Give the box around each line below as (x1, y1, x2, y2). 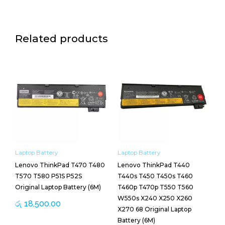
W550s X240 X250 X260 (118, 194, 192, 202)
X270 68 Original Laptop (118, 205, 191, 213)
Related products (15, 32, 108, 45)
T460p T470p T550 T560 (118, 183, 193, 191)
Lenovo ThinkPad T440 (118, 161, 190, 169)
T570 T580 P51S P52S (15, 172, 82, 180)
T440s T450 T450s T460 (118, 172, 193, 180)
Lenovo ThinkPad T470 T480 (15, 161, 105, 169)
